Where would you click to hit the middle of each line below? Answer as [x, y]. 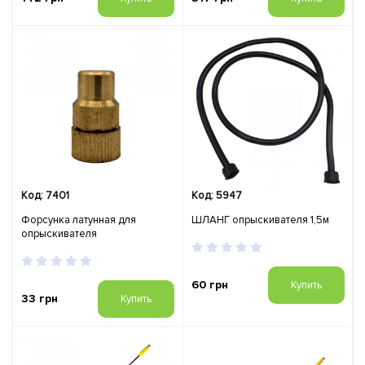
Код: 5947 [217, 195]
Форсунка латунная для [79, 220]
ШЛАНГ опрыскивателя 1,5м [260, 220]
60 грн [210, 284]
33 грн [40, 298]
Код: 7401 [45, 195]
